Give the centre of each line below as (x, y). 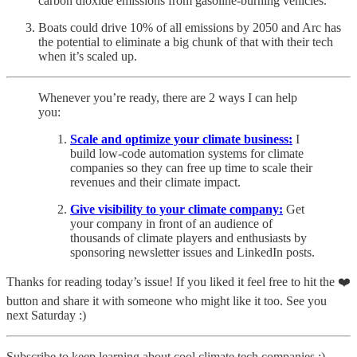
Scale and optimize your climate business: (181, 139)
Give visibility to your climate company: (177, 209)
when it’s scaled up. (88, 56)
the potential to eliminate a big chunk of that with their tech (186, 42)
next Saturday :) (46, 315)
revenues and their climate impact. (155, 182)
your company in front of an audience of (171, 224)
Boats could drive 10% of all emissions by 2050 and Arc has (190, 27)
